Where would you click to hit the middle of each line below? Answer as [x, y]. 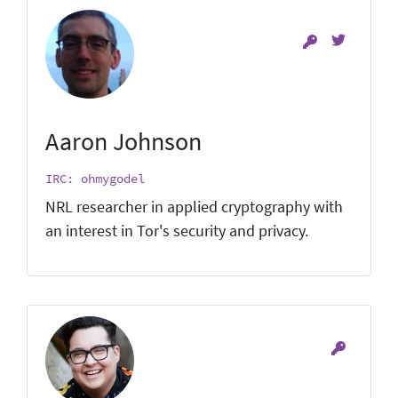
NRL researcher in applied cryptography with [194, 207]
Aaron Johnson [123, 141]
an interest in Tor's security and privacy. [177, 231]
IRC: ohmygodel [95, 178]
